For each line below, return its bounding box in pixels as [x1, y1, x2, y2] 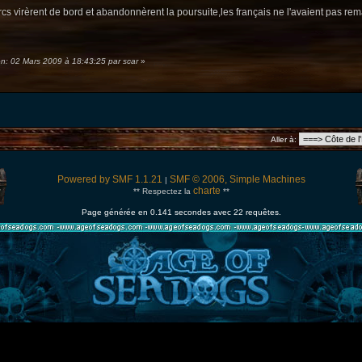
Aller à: [271, 135, 297, 145]
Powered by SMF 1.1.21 [57, 174, 162, 186]
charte [192, 185, 221, 197]
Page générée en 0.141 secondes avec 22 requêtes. [81, 208, 281, 217]
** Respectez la [133, 187, 193, 196]
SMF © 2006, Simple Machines [169, 174, 305, 186]
